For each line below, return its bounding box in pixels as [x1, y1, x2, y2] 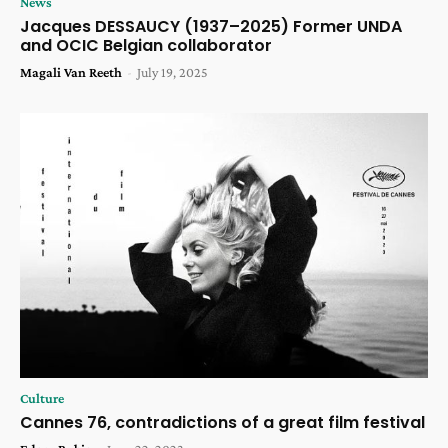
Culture [20, 390, 64, 407]
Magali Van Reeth [20, 64, 122, 81]
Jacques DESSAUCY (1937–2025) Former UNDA [20, 15, 402, 39]
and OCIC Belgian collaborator [20, 34, 272, 58]
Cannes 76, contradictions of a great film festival [20, 411, 425, 435]
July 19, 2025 [137, 64, 208, 81]
